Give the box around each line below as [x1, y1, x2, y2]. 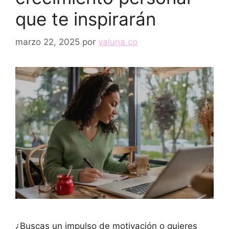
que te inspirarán [15, 8, 156, 30]
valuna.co [98, 36, 138, 47]
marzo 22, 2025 [15, 36, 80, 47]
